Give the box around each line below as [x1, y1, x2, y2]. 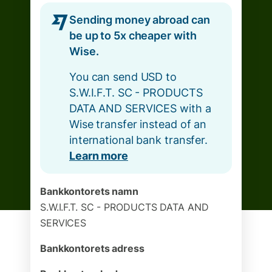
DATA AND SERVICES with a [69, 102, 211, 115]
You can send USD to [69, 70, 177, 83]
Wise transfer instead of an [69, 118, 207, 131]
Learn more [69, 149, 128, 162]
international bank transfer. [69, 134, 208, 146]
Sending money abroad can [69, 13, 210, 26]
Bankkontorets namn [40, 185, 139, 197]
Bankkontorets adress [40, 242, 144, 254]
